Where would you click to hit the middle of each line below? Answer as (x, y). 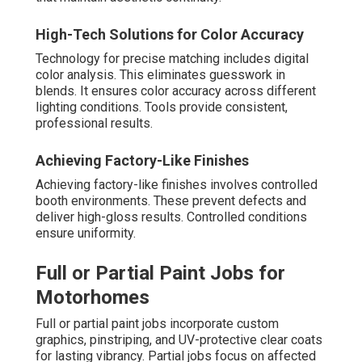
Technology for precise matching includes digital (172, 59)
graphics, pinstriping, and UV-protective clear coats (179, 340)
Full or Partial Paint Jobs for (160, 274)
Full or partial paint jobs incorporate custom (157, 324)
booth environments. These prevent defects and (171, 201)
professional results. (94, 124)
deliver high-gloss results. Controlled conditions (171, 217)
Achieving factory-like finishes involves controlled (177, 185)
